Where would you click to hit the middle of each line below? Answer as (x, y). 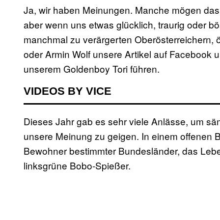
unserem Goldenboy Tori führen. (92, 69)
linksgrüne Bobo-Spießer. (77, 165)
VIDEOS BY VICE (68, 91)
